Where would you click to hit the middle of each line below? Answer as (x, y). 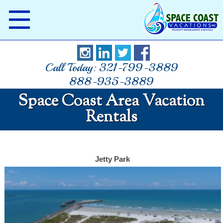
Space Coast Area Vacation (111, 102)
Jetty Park (113, 159)
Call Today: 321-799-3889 (111, 68)
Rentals (111, 117)
